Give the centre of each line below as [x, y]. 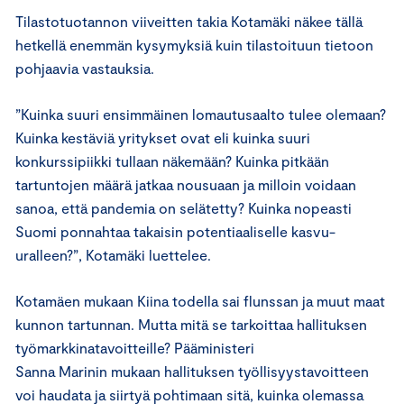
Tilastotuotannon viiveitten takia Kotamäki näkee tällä [189, 21]
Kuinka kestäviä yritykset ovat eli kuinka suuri [163, 137]
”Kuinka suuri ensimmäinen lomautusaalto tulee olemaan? [201, 114]
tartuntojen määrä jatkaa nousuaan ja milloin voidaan [186, 184]
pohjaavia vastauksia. [87, 68]
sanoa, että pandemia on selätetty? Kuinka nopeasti [184, 207]
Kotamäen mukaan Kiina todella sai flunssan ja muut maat [200, 300]
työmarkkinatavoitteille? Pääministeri [135, 347]
